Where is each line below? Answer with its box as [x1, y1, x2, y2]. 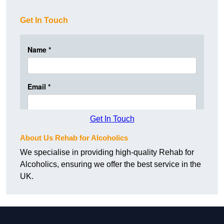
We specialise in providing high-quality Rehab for [20, 148, 194, 157]
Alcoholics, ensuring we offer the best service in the [20, 160, 201, 169]
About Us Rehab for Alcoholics [20, 133, 128, 142]
